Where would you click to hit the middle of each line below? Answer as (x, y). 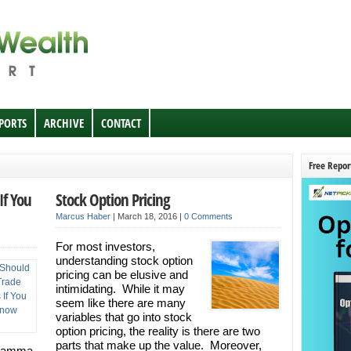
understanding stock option (124, 261)
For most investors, (105, 246)
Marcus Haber (83, 216)
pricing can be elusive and (121, 275)
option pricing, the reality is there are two (157, 331)
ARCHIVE (64, 123)
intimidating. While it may (120, 289)
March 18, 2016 (148, 216)
